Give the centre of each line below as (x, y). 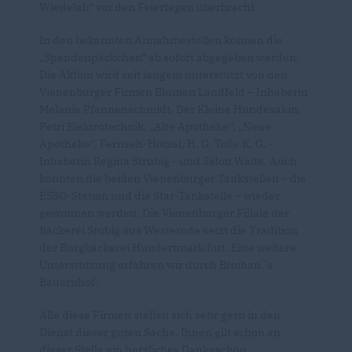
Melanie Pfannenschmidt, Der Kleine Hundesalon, (170, 110)
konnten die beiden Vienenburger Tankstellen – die (173, 179)
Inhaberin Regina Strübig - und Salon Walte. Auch (168, 161)
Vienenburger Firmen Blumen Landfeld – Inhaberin (174, 92)
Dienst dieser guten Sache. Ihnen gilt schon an (160, 333)
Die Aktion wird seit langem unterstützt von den (163, 75)
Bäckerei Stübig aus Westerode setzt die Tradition (169, 231)
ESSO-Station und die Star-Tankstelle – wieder (159, 196)
